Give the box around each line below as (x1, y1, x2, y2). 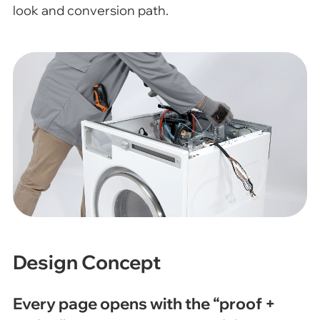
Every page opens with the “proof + (12, 292, 276, 314)
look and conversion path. (12, 1, 169, 19)
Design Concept (12, 250, 161, 275)
